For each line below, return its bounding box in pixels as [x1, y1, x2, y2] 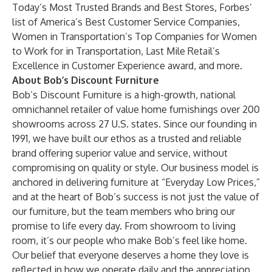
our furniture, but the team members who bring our [12, 205, 235, 217]
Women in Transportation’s [12, 30, 135, 42]
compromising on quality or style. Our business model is [12, 161, 259, 174]
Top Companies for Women [135, 30, 257, 42]
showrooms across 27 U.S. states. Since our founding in [12, 118, 257, 130]
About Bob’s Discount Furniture [12, 74, 159, 86]
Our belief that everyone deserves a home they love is [12, 249, 249, 261]
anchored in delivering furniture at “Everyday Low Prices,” [12, 176, 260, 188]
